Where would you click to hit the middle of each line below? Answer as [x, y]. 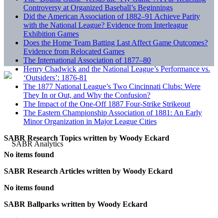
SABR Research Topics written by [61, 138]
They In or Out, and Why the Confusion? [87, 95]
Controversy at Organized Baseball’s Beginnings [98, 7]
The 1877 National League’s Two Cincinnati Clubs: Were [112, 86]
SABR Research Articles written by [62, 171]
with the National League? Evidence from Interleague [106, 25]
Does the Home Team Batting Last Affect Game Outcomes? [116, 42]
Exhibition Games [51, 34]
